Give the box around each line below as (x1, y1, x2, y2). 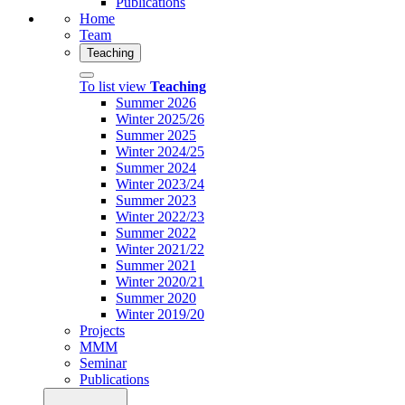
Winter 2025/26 (116, 110, 204, 127)
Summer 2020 (116, 289, 196, 306)
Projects (80, 322, 125, 338)
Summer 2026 (116, 94, 196, 110)
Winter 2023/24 (116, 175, 204, 192)
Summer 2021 (116, 257, 196, 273)
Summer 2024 (116, 159, 196, 175)
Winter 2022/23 (116, 208, 204, 224)
